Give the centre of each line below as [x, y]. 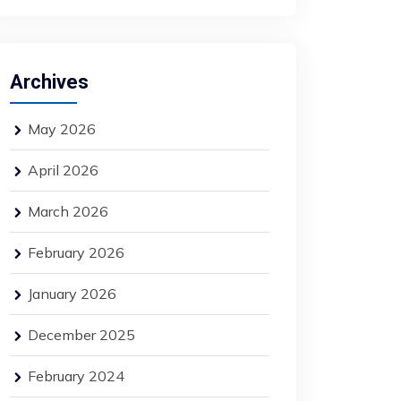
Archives [49, 82]
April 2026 [63, 170]
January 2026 [72, 294]
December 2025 [81, 335]
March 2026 [68, 211]
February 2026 [76, 252]
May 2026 [62, 129]
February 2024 [76, 376]
